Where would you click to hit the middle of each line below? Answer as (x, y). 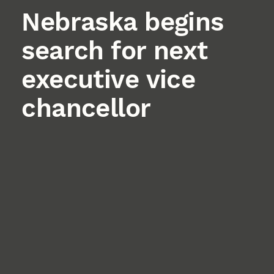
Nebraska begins (123, 21)
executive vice (109, 79)
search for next (115, 50)
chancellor (86, 108)
